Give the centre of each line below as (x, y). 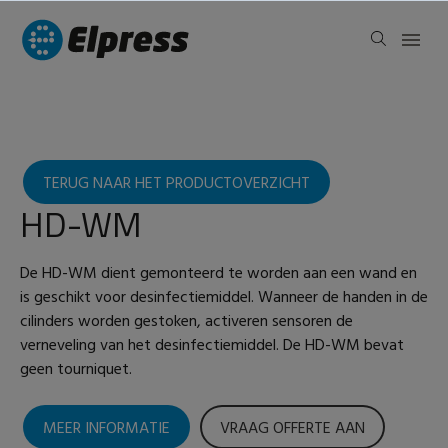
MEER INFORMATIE (106, 428)
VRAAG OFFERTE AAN (292, 428)
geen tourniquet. (76, 369)
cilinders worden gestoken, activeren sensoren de (186, 321)
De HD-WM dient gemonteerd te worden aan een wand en (218, 273)
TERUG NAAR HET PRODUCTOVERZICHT (176, 183)
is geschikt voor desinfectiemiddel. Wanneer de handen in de (224, 297)
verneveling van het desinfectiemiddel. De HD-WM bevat (212, 345)
